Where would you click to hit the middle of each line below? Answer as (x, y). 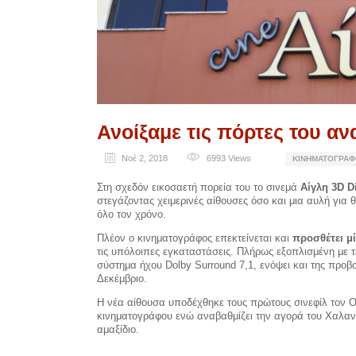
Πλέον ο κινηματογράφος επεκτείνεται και (195, 238)
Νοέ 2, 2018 (145, 159)
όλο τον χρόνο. (132, 215)
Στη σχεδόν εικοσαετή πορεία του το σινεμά (199, 188)
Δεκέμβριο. (122, 279)
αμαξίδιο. (118, 330)
